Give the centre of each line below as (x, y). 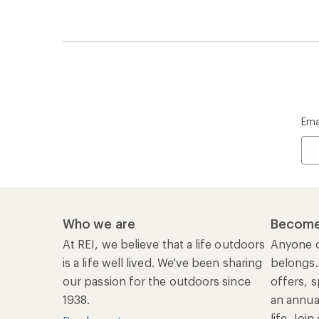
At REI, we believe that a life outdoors (164, 244)
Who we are (99, 224)
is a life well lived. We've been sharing (163, 263)
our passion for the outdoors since (157, 281)
